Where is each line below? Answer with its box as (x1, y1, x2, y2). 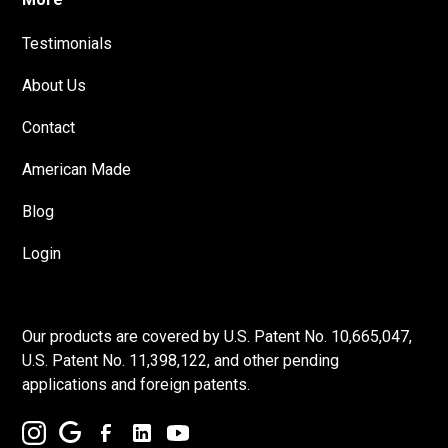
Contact (22, 118, 76, 138)
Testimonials (22, 34, 113, 54)
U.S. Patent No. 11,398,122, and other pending (22, 351, 340, 371)
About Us (22, 76, 87, 96)
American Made (22, 160, 132, 180)
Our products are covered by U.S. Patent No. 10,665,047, (22, 327, 413, 347)
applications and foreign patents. (22, 375, 251, 395)
